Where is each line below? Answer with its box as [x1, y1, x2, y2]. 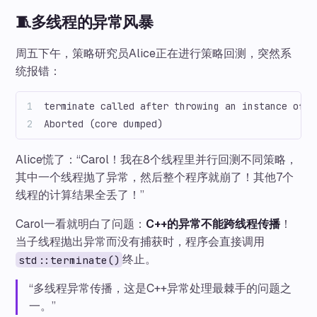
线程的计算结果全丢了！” [16, 188, 145, 203]
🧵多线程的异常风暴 [16, 12, 154, 33]
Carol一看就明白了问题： [16, 217, 146, 232]
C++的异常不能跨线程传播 [146, 217, 281, 232]
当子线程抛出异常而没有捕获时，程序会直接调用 [16, 234, 265, 250]
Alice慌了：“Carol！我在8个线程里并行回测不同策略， [16, 152, 298, 168]
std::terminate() [18, 253, 120, 267]
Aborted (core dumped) [44, 117, 163, 131]
